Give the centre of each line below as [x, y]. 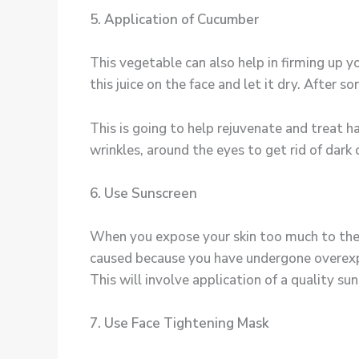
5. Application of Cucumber [174, 20]
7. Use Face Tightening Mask [179, 323]
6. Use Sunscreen [143, 193]
